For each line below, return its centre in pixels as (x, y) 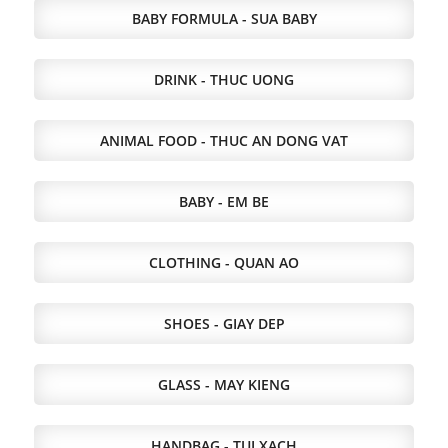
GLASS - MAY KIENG (224, 384)
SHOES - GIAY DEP (224, 323)
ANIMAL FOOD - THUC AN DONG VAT (224, 140)
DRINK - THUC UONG (224, 79)
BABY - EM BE (224, 201)
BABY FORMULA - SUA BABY (224, 18)
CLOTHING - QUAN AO (224, 262)
